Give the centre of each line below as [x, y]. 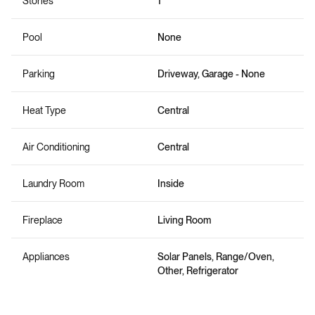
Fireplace [43, 220]
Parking [39, 73]
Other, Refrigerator [198, 270]
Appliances [46, 256]
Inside [171, 183]
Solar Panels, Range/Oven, [216, 256]
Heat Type [44, 110]
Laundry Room [53, 183]
